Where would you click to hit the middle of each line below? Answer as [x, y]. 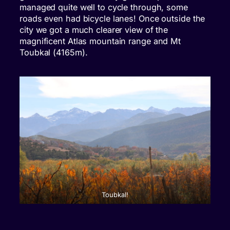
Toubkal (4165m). [54, 53]
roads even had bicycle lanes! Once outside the [112, 19]
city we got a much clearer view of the [94, 30]
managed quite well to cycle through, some [104, 7]
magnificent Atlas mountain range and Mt [100, 41]
